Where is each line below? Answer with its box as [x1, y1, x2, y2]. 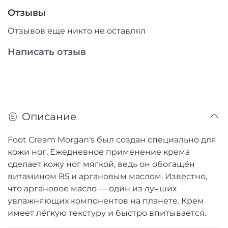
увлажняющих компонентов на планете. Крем [8, 195, 204, 206]
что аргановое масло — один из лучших [8, 183, 177, 193]
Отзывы [8, 7, 46, 18]
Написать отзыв [8, 46, 86, 58]
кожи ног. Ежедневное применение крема [8, 147, 190, 157]
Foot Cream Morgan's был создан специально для [8, 134, 216, 145]
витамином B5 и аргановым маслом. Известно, [8, 171, 207, 181]
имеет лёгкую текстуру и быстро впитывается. [8, 208, 206, 218]
